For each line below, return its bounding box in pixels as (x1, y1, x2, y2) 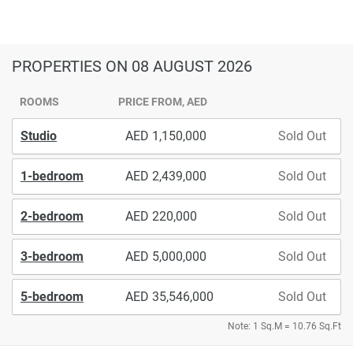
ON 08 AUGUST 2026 (106, 57, 252, 76)
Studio (20, 128, 57, 143)
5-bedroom (20, 288, 84, 304)
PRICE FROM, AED (118, 95, 208, 108)
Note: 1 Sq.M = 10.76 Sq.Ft (228, 320, 341, 332)
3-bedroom (20, 248, 84, 264)
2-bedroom (20, 208, 84, 224)
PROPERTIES (12, 57, 106, 76)
